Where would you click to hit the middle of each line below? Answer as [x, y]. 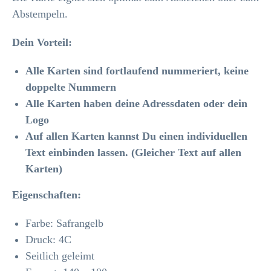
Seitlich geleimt [60, 256]
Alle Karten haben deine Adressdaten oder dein [136, 103]
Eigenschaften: [47, 195]
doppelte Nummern [71, 87]
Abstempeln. [40, 14]
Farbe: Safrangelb [64, 223]
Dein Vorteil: [42, 42]
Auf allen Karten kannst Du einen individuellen [136, 136]
